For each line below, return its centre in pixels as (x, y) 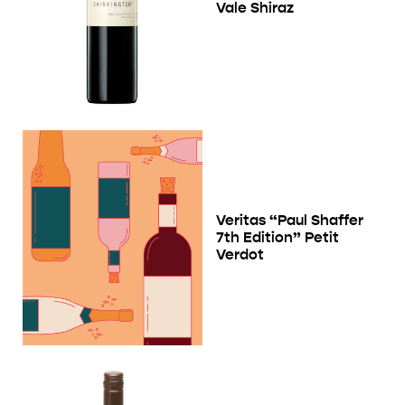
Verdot (240, 255)
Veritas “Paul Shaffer (290, 221)
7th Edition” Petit (278, 238)
